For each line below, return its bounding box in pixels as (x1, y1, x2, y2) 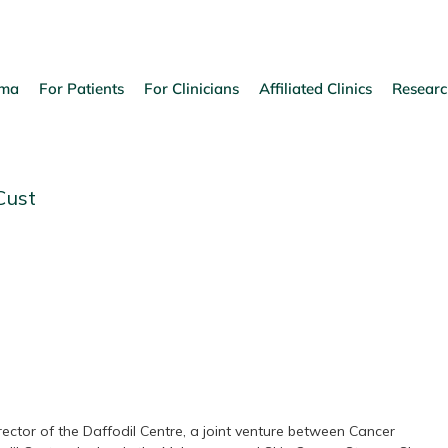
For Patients (39, 78, 124, 98)
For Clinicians (144, 78, 239, 98)
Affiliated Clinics (259, 78, 372, 98)
